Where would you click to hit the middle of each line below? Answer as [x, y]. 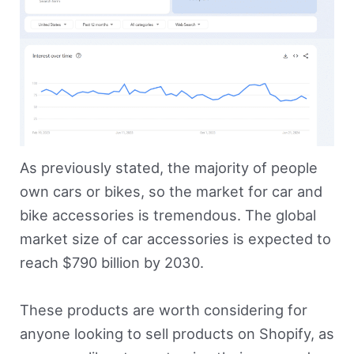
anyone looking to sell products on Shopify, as [177, 333]
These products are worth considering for [163, 309]
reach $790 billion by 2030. [111, 263]
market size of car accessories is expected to [175, 239]
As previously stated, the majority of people [168, 168]
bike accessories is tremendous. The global [168, 215]
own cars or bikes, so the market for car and [171, 192]
